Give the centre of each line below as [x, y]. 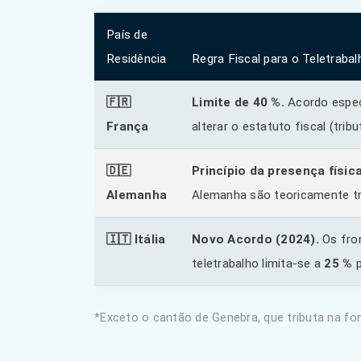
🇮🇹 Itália [136, 239]
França [128, 127]
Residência [137, 59]
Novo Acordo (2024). [255, 239]
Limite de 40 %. [238, 102]
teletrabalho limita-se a [258, 263]
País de [127, 35]
